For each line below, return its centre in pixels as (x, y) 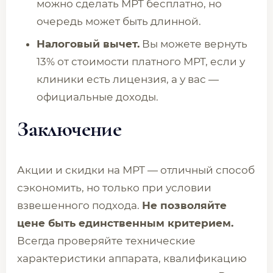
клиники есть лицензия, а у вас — (128, 79)
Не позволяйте (184, 205)
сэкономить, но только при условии (114, 188)
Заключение (69, 129)
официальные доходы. (97, 97)
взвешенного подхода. (80, 205)
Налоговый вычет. (88, 44)
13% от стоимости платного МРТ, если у (141, 62)
